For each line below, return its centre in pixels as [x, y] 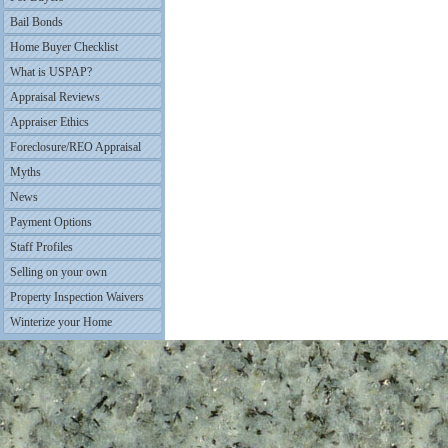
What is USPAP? [51, 72]
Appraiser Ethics [49, 122]
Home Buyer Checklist [64, 47]
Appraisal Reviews [55, 97]
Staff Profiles [41, 247]
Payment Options [51, 222]
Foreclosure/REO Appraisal [75, 147]
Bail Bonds [36, 22]
